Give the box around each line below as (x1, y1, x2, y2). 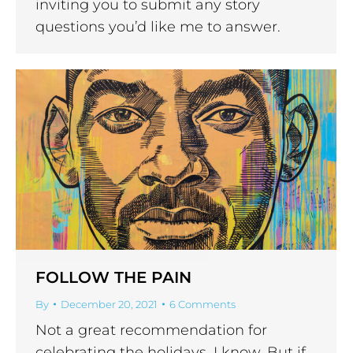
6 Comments (169, 297, 236, 310)
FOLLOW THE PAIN (35, 267, 191, 287)
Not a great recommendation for (35, 321, 267, 339)
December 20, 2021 (61, 297, 158, 310)
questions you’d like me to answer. (35, 17, 281, 35)
